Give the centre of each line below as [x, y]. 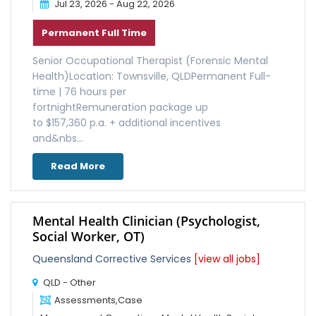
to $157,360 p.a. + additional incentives [127, 123]
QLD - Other [68, 282]
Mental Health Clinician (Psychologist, [146, 221]
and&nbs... [58, 138]
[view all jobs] [227, 259]
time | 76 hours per [79, 92]
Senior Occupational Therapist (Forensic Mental [150, 61]
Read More [78, 166]
